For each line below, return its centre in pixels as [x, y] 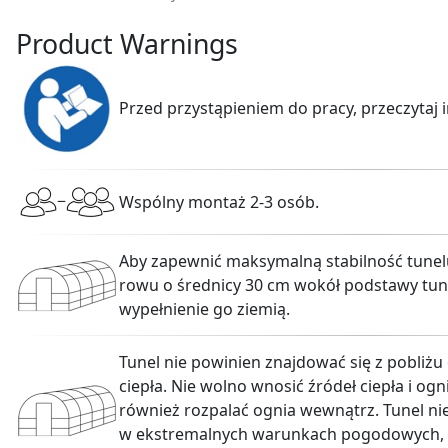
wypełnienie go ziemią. [204, 308]
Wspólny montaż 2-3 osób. [219, 201]
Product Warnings [127, 43]
